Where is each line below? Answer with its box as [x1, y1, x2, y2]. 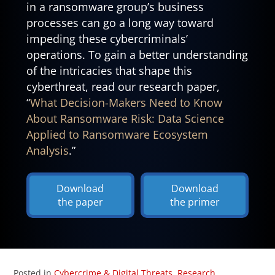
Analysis [26, 142, 69, 158]
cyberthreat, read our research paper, [26, 79, 220, 94]
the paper [57, 195, 103, 209]
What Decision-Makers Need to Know [29, 95, 222, 110]
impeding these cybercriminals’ [26, 31, 188, 46]
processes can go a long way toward [26, 15, 214, 30]
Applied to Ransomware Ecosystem [26, 126, 208, 142]
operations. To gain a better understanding [26, 47, 248, 62]
